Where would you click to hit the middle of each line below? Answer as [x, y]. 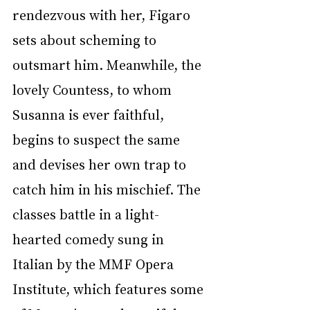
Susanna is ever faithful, [90, 114]
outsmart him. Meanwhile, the [109, 64]
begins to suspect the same [98, 139]
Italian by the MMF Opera [95, 263]
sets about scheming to [86, 39]
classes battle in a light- [86, 213]
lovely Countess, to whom [94, 89]
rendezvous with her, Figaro [103, 14]
